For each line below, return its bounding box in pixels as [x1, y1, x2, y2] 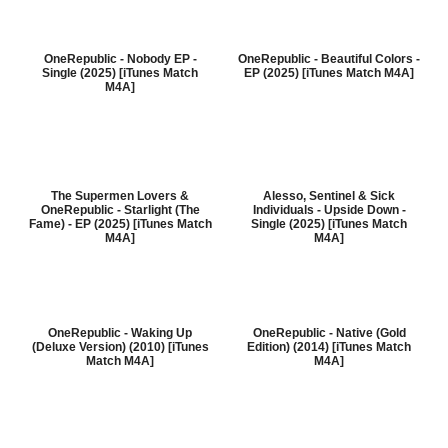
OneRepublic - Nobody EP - [43, 52, 197, 66]
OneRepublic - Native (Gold [252, 326, 406, 340]
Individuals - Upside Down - [252, 203, 406, 217]
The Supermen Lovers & [51, 189, 189, 203]
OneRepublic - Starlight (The [40, 203, 200, 217]
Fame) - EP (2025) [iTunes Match [28, 217, 212, 231]
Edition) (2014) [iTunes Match [247, 340, 411, 354]
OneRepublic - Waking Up [48, 326, 192, 340]
